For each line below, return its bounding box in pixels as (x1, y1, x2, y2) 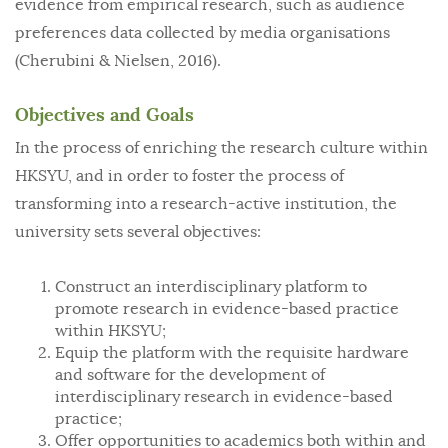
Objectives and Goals (15, 103, 194, 127)
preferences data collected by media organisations (15, 23, 390, 43)
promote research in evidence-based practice (55, 299, 399, 319)
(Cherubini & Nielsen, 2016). (15, 51, 221, 71)
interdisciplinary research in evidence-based (55, 387, 393, 407)
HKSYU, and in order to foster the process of (15, 166, 344, 186)
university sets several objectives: (15, 222, 261, 242)
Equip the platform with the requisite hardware (55, 343, 409, 363)
